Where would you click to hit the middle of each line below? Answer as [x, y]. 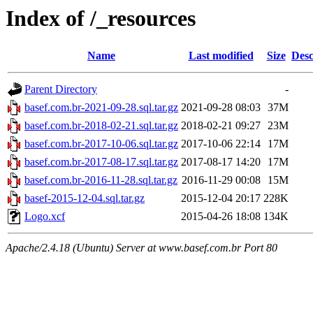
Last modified [221, 56]
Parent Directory [61, 89]
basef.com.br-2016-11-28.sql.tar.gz [101, 180]
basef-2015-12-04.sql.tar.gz [85, 198]
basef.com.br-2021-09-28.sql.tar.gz [101, 108]
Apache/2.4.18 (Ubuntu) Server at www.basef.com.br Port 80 [141, 248]
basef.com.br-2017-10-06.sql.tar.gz [101, 144]
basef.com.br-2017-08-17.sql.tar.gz [101, 162]
